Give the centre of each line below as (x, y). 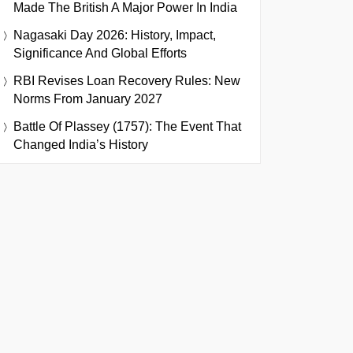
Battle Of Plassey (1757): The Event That (127, 126)
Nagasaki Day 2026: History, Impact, (115, 35)
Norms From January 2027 (88, 99)
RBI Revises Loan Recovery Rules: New (127, 81)
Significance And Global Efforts (100, 53)
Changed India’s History (81, 145)
